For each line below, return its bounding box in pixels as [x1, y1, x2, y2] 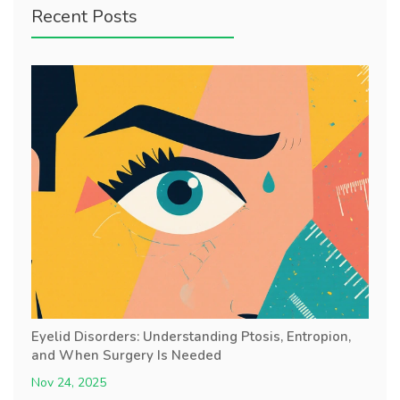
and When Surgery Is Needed [31, 346, 221, 364]
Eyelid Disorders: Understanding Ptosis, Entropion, [31, 327, 351, 346]
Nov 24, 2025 [31, 373, 106, 391]
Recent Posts [31, 4, 137, 29]
